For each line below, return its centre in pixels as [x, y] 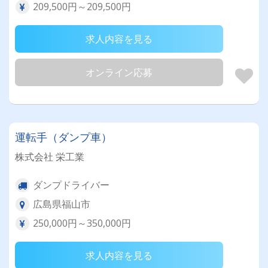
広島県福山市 [62, 204]
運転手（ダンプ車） [63, 137]
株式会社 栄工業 [50, 157]
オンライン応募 [119, 72]
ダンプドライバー [71, 185]
